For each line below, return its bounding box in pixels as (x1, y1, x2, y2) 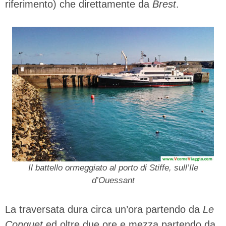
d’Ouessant (91, 175, 135, 185)
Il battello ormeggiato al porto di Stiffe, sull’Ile (28, 162, 198, 173)
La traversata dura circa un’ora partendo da (5, 203, 203, 215)
